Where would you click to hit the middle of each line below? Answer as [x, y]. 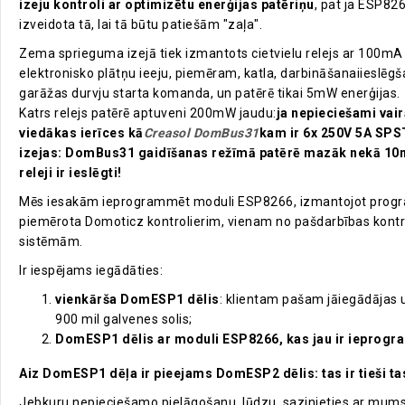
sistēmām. [51, 242]
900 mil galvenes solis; [124, 320]
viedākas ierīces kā [81, 133]
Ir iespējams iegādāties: [91, 271]
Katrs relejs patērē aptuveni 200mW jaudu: [148, 113]
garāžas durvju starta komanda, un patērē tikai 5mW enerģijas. [210, 94]
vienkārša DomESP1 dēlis [137, 300]
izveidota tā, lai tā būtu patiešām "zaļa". [141, 25]
